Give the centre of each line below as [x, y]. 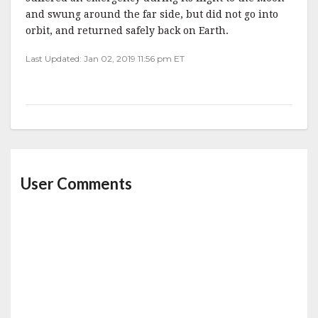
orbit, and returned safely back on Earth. [127, 31]
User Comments [76, 184]
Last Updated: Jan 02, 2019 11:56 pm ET [105, 59]
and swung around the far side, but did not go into [152, 15]
